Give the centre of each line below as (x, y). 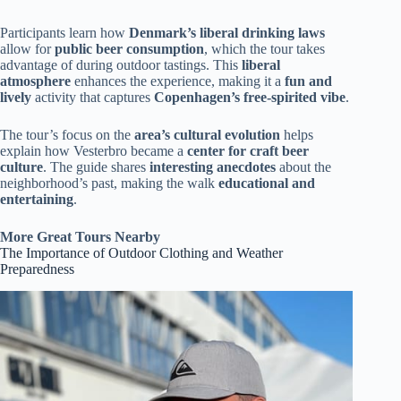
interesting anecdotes (213, 167)
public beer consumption (129, 49)
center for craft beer (248, 151)
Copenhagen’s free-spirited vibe (250, 98)
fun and (308, 81)
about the (303, 167)
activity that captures (93, 98)
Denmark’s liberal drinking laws (227, 33)
